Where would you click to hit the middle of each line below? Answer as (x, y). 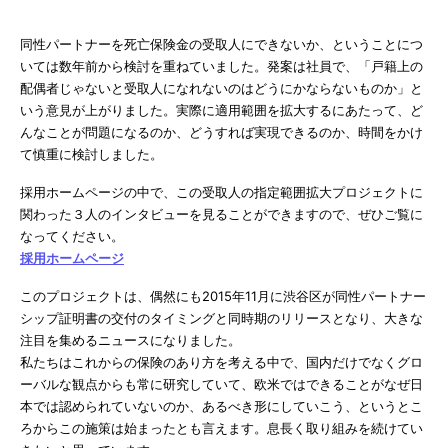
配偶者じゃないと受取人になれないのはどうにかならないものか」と (221, 87)
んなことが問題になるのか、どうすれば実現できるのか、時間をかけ (221, 131)
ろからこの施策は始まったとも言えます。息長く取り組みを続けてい (221, 427)
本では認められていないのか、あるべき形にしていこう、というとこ (221, 405)
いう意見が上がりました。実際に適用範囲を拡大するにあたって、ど (221, 109)
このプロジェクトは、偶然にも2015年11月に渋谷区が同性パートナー (223, 295)
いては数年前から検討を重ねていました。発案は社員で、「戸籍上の (221, 65)
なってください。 (72, 235)
